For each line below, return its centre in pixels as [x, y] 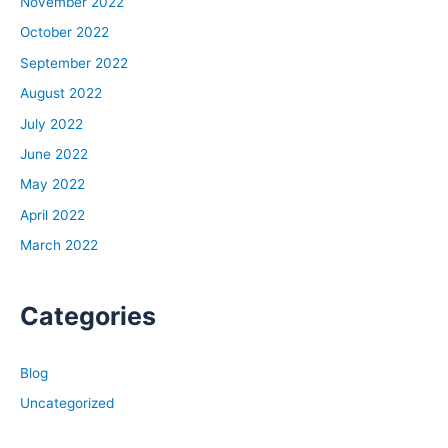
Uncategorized [67, 402]
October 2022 [64, 32]
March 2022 [59, 245]
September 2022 [74, 62]
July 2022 [51, 123]
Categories [88, 315]
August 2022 [61, 93]
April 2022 [52, 214]
